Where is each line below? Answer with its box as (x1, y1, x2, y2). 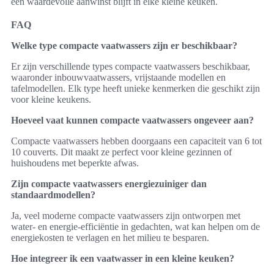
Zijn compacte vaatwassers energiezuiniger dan (11, 179, 207, 190)
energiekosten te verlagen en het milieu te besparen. (11, 232, 209, 243)
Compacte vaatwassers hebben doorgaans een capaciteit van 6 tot (11, 136, 262, 147)
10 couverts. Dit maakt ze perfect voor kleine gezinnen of (11, 147, 232, 158)
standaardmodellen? (11, 190, 95, 201)
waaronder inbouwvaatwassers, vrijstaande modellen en (11, 72, 226, 83)
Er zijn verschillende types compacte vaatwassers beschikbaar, (11, 61, 250, 72)
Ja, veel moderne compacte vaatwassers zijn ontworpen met (11, 210, 240, 221)
